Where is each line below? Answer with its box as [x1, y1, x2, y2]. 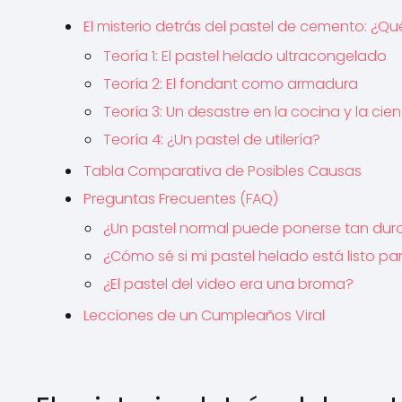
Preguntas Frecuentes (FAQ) [83, 188, 278, 209]
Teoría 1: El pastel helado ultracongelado [103, 46, 387, 66]
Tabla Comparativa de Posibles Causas [83, 161, 362, 181]
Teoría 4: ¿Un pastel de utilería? [103, 129, 320, 150]
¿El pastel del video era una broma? [103, 274, 354, 294]
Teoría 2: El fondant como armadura [103, 74, 358, 94]
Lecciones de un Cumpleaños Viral [83, 305, 325, 326]
